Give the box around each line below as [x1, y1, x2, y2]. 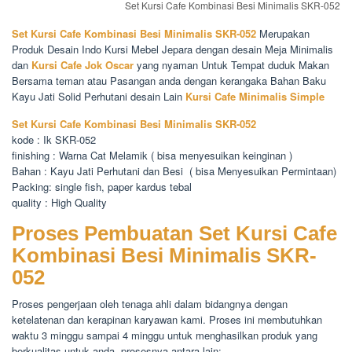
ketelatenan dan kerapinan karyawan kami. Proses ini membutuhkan [12, 312, 322, 328]
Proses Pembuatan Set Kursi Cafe [12, 222, 337, 246]
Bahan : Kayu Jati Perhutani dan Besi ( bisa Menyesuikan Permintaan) [12, 163, 336, 179]
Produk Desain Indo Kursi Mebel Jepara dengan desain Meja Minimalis [12, 42, 333, 57]
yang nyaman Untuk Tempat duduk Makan [134, 57, 329, 73]
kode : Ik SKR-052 [12, 132, 96, 148]
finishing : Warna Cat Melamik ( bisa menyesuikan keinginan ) [12, 148, 292, 163]
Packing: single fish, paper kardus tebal [12, 179, 192, 195]
